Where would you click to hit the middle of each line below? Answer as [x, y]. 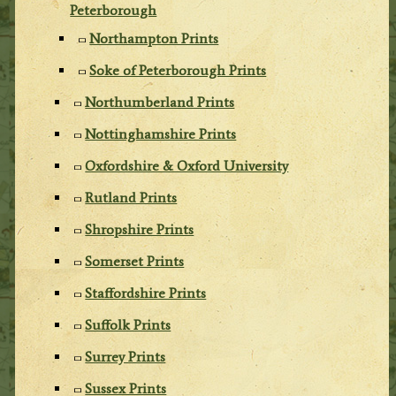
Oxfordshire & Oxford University [187, 165]
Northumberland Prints [160, 102]
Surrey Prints [126, 356]
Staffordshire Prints [146, 293]
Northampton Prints [154, 38]
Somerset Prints [135, 261]
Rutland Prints [131, 197]
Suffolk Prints [128, 324]
